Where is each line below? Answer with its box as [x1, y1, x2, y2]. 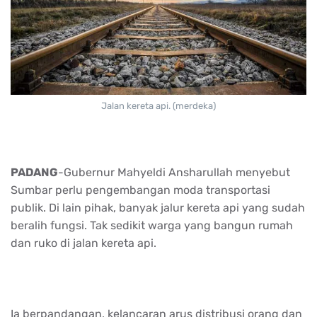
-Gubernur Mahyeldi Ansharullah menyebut [58, 165, 290, 179]
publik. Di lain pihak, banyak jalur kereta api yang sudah [11, 200, 305, 214]
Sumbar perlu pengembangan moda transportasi [11, 183, 270, 197]
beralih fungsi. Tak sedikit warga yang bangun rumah [11, 218, 293, 232]
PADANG [11, 165, 58, 179]
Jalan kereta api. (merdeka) [101, 100, 216, 111]
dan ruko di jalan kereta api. [11, 236, 159, 250]
